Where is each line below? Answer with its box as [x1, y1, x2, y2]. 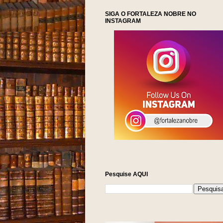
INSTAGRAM [105, 17, 141, 24]
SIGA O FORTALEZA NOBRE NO [105, 10, 196, 17]
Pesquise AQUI [105, 171, 148, 178]
